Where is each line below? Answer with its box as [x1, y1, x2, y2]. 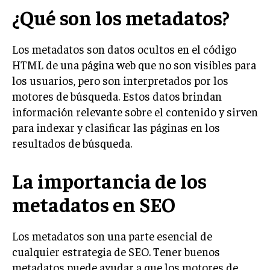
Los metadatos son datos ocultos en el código [12, 41, 236, 56]
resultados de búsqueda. [12, 135, 132, 150]
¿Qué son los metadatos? [12, 4, 230, 30]
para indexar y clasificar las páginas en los [12, 119, 220, 134]
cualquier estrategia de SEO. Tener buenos [12, 243, 220, 259]
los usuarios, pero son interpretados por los [12, 72, 228, 87]
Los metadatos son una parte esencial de [12, 228, 212, 243]
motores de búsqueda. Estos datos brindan [12, 88, 222, 103]
